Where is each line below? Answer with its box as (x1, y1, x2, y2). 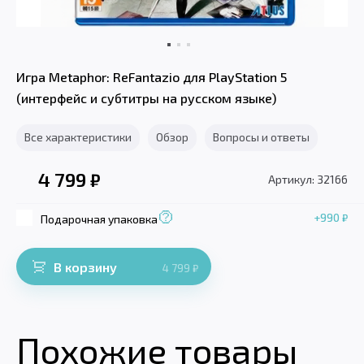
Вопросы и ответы (213, 130, 310, 145)
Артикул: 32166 (268, 171, 348, 186)
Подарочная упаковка (41, 211, 158, 226)
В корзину (54, 258, 117, 275)
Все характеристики (24, 130, 132, 145)
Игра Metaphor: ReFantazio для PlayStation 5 (16, 69, 287, 85)
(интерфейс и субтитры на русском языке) (16, 90, 276, 106)
